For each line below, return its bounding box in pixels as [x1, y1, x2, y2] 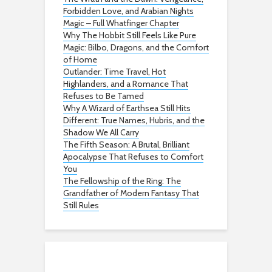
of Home [63, 54, 97, 66]
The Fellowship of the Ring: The [63, 175, 181, 187]
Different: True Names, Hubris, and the [63, 115, 205, 126]
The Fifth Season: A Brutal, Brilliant [63, 139, 189, 151]
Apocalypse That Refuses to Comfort [63, 151, 203, 163]
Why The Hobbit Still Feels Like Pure [63, 30, 196, 41]
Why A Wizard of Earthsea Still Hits [63, 103, 191, 114]
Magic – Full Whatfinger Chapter [63, 18, 179, 29]
